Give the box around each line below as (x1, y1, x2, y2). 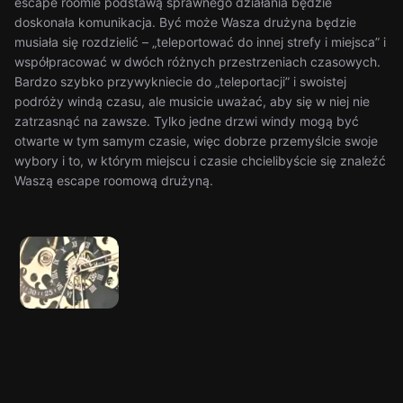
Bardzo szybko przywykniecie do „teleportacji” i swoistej (14, 74, 346, 89)
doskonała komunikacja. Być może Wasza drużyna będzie (14, 14, 356, 30)
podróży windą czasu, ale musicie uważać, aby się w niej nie (14, 94, 370, 109)
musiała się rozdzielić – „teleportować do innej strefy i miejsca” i (14, 34, 386, 49)
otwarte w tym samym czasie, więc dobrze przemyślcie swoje (14, 133, 378, 148)
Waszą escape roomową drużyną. (14, 173, 213, 188)
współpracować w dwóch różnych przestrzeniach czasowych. (14, 54, 381, 69)
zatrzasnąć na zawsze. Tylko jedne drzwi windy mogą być (14, 113, 359, 129)
